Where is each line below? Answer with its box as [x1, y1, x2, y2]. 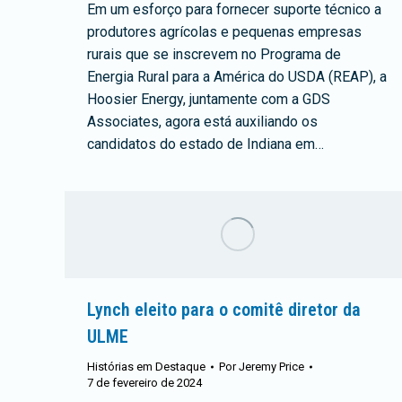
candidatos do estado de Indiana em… [87, 135, 324, 153]
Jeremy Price [239, 360, 304, 374]
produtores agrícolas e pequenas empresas [87, 23, 362, 41]
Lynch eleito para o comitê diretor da [87, 299, 361, 321]
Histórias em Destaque [87, 360, 205, 374]
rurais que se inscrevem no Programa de [87, 46, 341, 64]
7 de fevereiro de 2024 [87, 376, 202, 390]
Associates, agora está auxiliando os [87, 113, 318, 131]
